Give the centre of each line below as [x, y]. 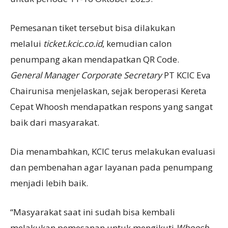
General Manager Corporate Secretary [86, 75]
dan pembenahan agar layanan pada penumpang [111, 167]
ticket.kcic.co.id [73, 43]
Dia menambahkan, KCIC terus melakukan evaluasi [113, 151]
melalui [27, 43]
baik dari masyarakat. [55, 122]
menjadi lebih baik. [49, 183]
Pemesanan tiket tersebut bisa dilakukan [93, 27]
